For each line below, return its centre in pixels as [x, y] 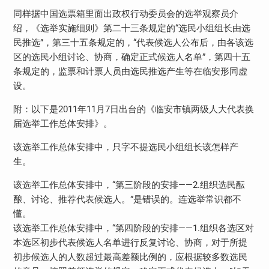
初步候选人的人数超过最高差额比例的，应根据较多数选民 [130, 257]
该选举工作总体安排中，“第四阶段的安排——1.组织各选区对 [133, 228]
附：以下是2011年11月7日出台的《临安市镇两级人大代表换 [133, 109]
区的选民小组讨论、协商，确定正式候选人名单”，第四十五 [131, 57]
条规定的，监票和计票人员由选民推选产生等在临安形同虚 [130, 71]
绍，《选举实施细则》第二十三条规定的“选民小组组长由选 [131, 28]
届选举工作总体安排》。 [62, 123]
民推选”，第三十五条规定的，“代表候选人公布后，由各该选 [133, 42]
